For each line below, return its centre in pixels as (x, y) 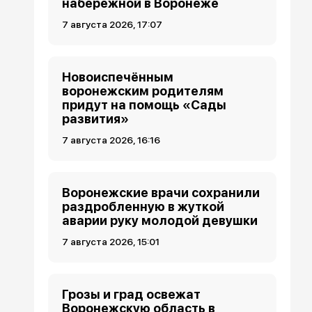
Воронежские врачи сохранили (161, 192)
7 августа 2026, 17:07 (112, 24)
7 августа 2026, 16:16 (111, 140)
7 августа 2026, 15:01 (111, 241)
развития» (96, 118)
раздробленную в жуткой (143, 206)
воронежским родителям (143, 91)
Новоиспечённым (118, 77)
